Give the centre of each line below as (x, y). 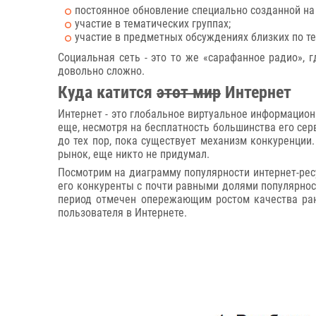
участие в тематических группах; (153, 24)
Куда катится (107, 92)
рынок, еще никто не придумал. (134, 154)
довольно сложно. (101, 71)
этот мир (189, 92)
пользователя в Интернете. (122, 213)
